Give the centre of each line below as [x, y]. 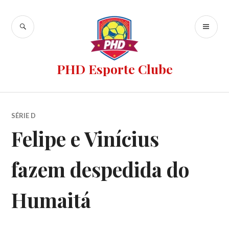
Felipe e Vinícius [85, 139]
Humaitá [51, 200]
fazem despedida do [100, 169]
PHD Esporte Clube [114, 69]
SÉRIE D [24, 116]
